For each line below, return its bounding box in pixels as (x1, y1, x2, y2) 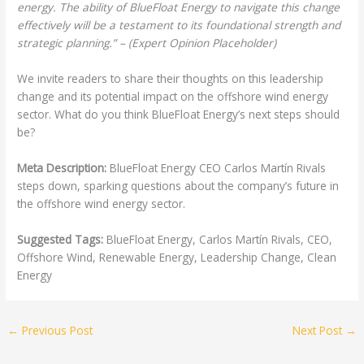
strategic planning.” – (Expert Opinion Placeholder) (17, 35, 277, 51)
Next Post (292, 322, 345, 338)
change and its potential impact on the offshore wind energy (17, 89, 329, 105)
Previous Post (19, 322, 93, 338)
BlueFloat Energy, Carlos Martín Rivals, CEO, (103, 231, 333, 247)
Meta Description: (17, 159, 107, 175)
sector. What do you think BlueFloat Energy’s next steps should (17, 106, 340, 123)
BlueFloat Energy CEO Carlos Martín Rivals (106, 159, 327, 175)
